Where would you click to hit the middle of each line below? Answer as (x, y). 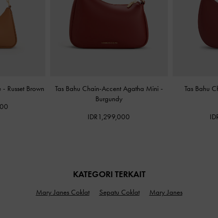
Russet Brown (26, 89)
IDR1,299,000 (109, 117)
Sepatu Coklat (119, 192)
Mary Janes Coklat (63, 192)
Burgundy (109, 99)
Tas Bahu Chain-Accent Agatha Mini (108, 89)
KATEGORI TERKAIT (109, 174)
